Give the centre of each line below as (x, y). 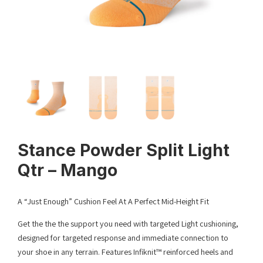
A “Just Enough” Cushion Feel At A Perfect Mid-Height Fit (113, 202)
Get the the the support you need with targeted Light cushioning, (128, 224)
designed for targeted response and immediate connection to (123, 238)
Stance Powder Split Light (124, 151)
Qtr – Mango (68, 171)
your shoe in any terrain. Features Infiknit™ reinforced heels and (125, 252)
